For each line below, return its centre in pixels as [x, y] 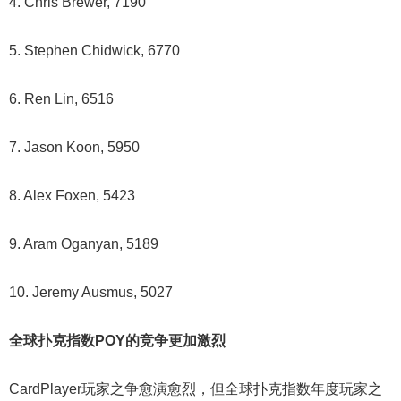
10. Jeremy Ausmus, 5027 [91, 293]
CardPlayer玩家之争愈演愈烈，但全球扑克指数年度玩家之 [196, 389]
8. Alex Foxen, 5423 [72, 196]
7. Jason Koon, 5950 [74, 148]
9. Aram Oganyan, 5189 [84, 244]
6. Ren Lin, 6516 [61, 99]
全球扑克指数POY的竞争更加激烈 [117, 341]
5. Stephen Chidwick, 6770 [94, 51]
